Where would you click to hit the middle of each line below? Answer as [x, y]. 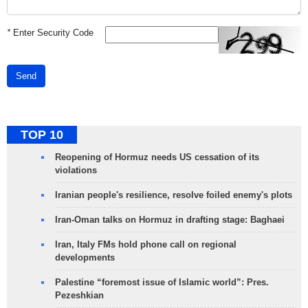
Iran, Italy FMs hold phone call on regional [146, 244]
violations [76, 170]
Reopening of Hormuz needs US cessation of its [157, 157]
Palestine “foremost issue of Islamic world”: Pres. [162, 282]
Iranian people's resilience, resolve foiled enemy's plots [174, 195]
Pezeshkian [79, 295]
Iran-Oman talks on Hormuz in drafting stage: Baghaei [170, 219]
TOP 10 [42, 134]
